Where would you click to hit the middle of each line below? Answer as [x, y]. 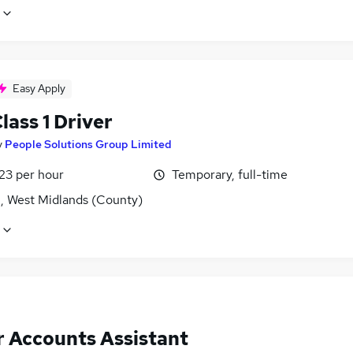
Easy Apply [39, 89]
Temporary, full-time [230, 175]
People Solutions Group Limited [88, 145]
